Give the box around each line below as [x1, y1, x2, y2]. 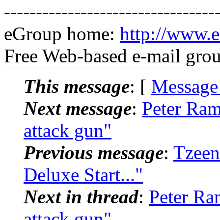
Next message [24, 97, 132, 119]
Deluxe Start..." [24, 164, 143, 185]
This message [24, 75, 130, 97]
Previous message [24, 141, 164, 163]
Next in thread [24, 186, 138, 207]
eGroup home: [4, 23, 120, 44]
